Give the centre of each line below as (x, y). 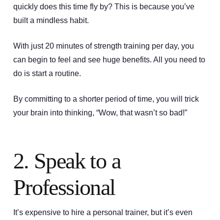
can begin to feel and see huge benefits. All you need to (109, 60)
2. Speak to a (67, 161)
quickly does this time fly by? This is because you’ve (104, 7)
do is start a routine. (48, 74)
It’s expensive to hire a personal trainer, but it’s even (103, 212)
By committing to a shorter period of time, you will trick (106, 99)
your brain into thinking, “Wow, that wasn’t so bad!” (101, 113)
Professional (67, 188)
